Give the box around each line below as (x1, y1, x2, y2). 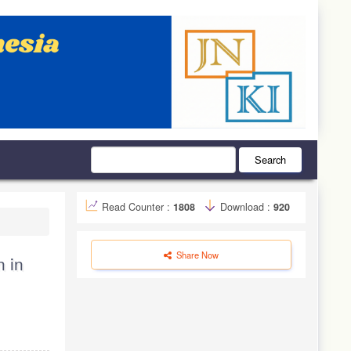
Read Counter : (102, 200, 173, 215)
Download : (217, 200, 273, 215)
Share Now (174, 248, 219, 262)
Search (255, 152, 286, 168)
